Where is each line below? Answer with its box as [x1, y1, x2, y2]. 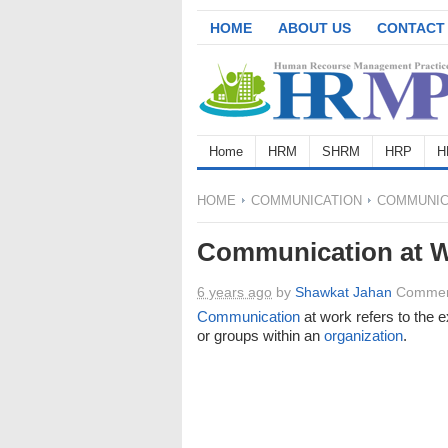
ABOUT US [278, 20, 351, 36]
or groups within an [197, 327, 324, 344]
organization [324, 327, 403, 344]
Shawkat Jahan [295, 284, 392, 300]
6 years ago [197, 284, 272, 300]
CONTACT [377, 20, 445, 36]
